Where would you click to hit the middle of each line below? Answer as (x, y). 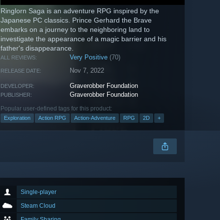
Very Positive (89, 57)
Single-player (39, 192)
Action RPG (52, 118)
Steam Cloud (38, 206)
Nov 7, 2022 (87, 71)
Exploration (17, 118)
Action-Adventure (95, 118)
